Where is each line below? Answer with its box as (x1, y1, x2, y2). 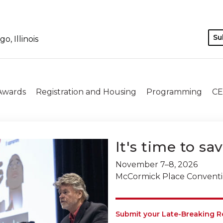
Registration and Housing (36, 87, 136, 97)
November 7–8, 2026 (115, 160, 198, 169)
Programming (146, 87, 202, 97)
